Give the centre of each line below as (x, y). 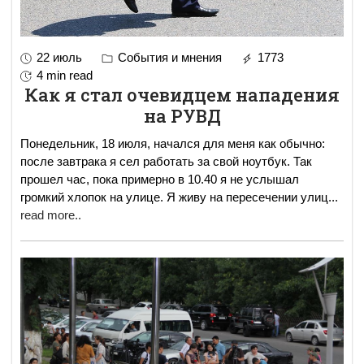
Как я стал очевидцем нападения (182, 94)
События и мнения (168, 57)
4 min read (65, 75)
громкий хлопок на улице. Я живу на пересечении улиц (174, 197)
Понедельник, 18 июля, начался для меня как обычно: (173, 143)
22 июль (59, 57)
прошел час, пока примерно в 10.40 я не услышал (160, 179)
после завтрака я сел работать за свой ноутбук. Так (166, 161)
